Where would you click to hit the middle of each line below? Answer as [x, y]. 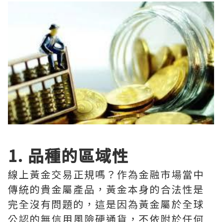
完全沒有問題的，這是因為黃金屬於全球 [106, 204]
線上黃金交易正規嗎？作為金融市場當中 [106, 174]
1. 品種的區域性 [68, 155]
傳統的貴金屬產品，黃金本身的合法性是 [106, 189]
